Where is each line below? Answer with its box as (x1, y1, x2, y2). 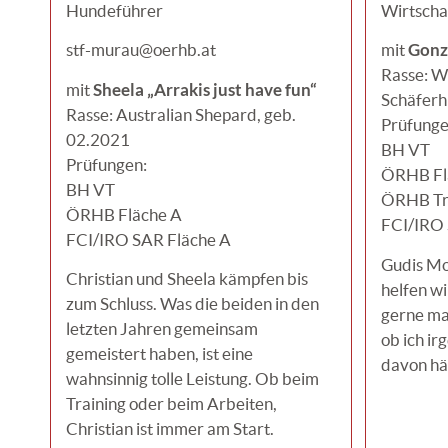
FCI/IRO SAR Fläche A (66, 229, 231, 249)
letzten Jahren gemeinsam (66, 318, 258, 338)
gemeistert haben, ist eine (66, 343, 253, 363)
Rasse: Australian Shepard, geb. (66, 104, 296, 124)
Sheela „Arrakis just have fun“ (93, 78, 317, 100)
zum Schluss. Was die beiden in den (66, 293, 319, 313)
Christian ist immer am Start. (66, 418, 274, 438)
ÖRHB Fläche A (66, 204, 182, 224)
